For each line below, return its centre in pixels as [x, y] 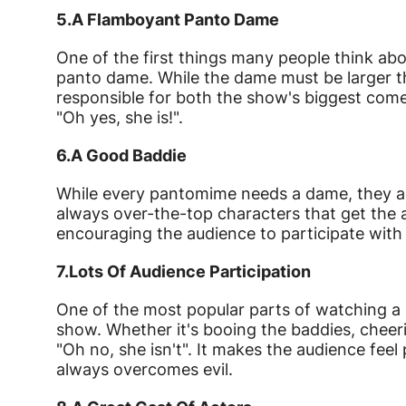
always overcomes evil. [145, 370]
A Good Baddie [129, 156]
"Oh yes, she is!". [120, 118]
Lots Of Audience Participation [190, 272]
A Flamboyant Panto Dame [175, 20]
